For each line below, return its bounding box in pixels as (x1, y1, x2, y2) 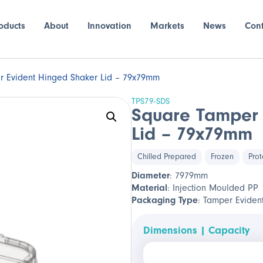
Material (131, 183, 167, 193)
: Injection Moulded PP (167, 183, 258, 193)
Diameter (131, 170, 170, 181)
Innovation (87, 21, 131, 31)
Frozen (211, 152, 234, 161)
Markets (150, 21, 184, 31)
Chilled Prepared (137, 152, 196, 161)
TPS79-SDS (131, 96, 170, 106)
